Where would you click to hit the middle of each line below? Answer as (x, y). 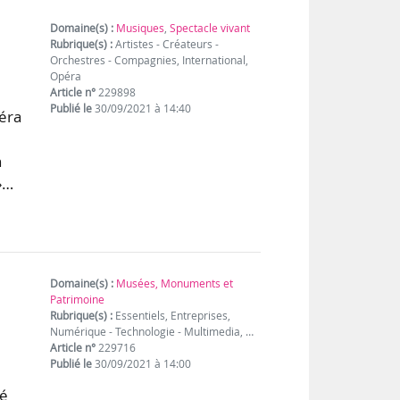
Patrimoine (78, 299)
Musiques (141, 28)
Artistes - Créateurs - (166, 44)
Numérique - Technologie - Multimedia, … (152, 331)
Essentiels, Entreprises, (172, 315)
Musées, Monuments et (175, 283)
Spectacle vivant (210, 28)
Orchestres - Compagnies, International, (150, 60)
